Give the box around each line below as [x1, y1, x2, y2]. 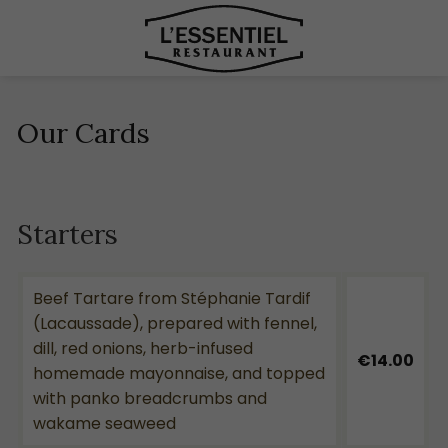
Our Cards [17, 114, 150, 151]
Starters [17, 216, 118, 251]
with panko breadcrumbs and [33, 386, 267, 410]
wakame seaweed [33, 411, 176, 435]
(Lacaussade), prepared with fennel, [33, 311, 317, 335]
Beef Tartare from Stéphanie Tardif [33, 286, 311, 310]
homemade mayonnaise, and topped [33, 361, 325, 385]
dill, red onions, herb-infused [33, 336, 253, 360]
